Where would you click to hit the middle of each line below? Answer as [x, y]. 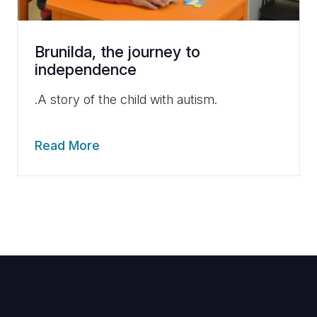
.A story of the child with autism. [126, 100]
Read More [67, 146]
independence [86, 70]
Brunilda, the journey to [117, 52]
